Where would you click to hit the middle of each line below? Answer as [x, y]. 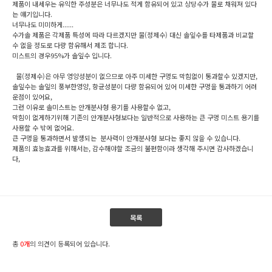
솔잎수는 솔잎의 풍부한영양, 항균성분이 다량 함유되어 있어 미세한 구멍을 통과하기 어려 [134, 86]
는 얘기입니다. [32, 14]
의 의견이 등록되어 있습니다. [70, 243]
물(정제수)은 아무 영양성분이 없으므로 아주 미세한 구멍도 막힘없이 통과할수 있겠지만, [136, 76]
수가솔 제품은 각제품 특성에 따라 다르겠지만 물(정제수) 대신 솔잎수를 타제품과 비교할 [133, 35]
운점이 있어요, [32, 97]
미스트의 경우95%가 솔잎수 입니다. [62, 55]
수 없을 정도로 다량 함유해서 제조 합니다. [70, 45]
